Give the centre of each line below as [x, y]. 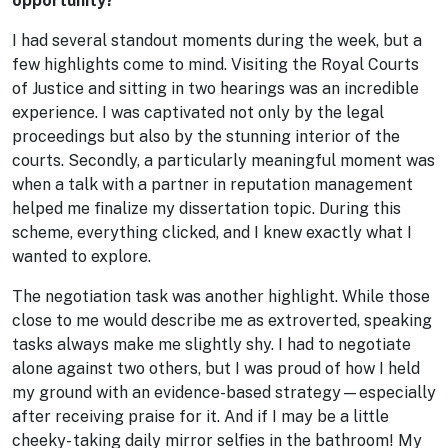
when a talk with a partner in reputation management [212, 184]
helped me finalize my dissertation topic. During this [206, 208]
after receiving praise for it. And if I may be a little [200, 416]
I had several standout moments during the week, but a [217, 40]
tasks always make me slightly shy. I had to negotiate [211, 344]
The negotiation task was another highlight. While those [221, 296]
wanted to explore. [81, 256]
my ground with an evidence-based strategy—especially [224, 392]
